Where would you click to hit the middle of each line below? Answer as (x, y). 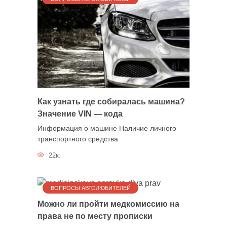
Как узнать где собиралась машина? (111, 101)
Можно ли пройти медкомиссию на (108, 204)
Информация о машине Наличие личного (107, 128)
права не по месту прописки (95, 216)
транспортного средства (78, 139)
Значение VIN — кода (80, 113)
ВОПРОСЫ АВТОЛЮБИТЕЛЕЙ (90, 188)
